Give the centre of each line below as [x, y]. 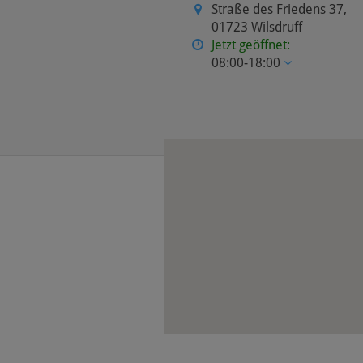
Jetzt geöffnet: [251, 45]
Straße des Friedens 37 [278, 9]
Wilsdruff [277, 27]
